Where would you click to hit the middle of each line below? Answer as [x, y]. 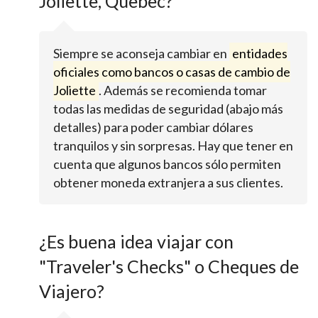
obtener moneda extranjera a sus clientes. [168, 183]
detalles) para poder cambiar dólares [153, 127]
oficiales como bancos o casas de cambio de [172, 72]
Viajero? [72, 291]
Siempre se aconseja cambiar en [141, 54]
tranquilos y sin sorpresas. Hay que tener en [173, 146]
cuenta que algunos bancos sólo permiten [167, 164]
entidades [259, 54]
